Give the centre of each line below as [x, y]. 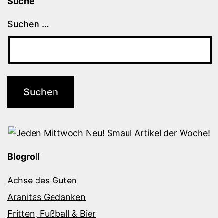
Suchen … [28, 24]
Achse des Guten [42, 180]
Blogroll [24, 156]
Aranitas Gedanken [46, 197]
